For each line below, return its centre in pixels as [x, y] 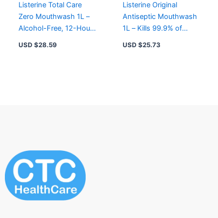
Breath [133, 63]
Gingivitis [33, 51]
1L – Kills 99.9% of [152, 28]
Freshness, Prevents [52, 40]
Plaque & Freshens [153, 51]
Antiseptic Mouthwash [160, 16]
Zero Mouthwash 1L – [54, 16]
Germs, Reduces [149, 40]
